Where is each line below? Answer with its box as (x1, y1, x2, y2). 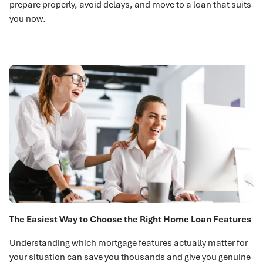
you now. (9, 12, 46, 24)
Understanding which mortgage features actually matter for (9, 237, 248, 248)
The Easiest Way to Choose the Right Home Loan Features (9, 213, 251, 225)
